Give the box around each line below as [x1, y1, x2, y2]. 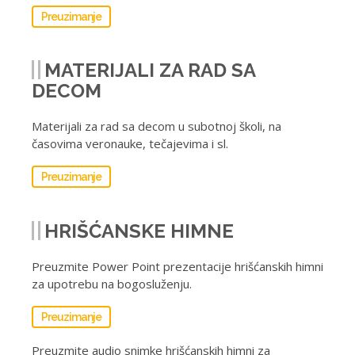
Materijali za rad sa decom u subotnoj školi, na [32, 118, 281, 134]
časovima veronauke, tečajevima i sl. [32, 136, 228, 151]
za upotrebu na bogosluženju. [32, 276, 192, 292]
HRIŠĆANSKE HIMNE [44, 219, 234, 242]
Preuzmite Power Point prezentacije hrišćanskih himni [32, 258, 323, 274]
